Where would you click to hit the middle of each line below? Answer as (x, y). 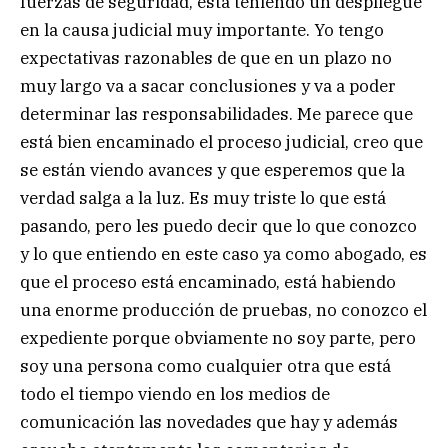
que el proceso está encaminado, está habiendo (208, 281)
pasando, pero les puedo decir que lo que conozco (218, 225)
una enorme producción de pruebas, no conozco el (223, 309)
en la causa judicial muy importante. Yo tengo (202, 29)
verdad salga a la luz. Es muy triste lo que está (203, 197)
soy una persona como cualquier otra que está (205, 365)
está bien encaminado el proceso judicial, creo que (221, 141)
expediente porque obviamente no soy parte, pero (218, 337)
